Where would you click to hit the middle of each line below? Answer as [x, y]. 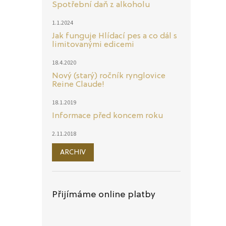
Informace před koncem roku [107, 116]
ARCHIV [73, 152]
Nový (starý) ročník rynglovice [109, 76]
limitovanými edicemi [93, 45]
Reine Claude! [78, 84]
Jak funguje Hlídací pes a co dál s [115, 36]
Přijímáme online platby [104, 194]
